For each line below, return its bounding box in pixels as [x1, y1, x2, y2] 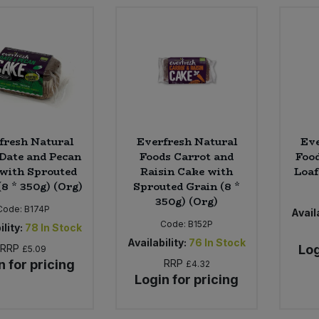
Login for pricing [135, 271, 239, 287]
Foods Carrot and [140, 148, 234, 164]
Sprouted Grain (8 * [133, 178, 241, 194]
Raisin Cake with [140, 163, 234, 179]
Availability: [127, 236, 187, 249]
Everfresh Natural [136, 133, 237, 150]
